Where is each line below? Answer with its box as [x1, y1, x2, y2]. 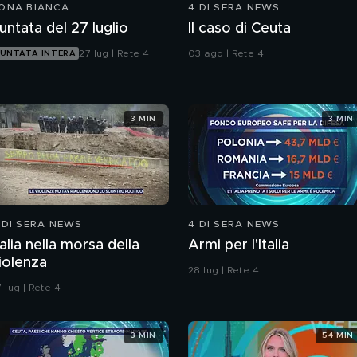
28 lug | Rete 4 [188, 265, 259, 276]
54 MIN [322, 331, 354, 339]
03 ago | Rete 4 [188, 49, 264, 59]
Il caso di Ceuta [188, 22, 291, 37]
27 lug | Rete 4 [79, 49, 150, 59]
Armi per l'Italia [188, 238, 289, 253]
